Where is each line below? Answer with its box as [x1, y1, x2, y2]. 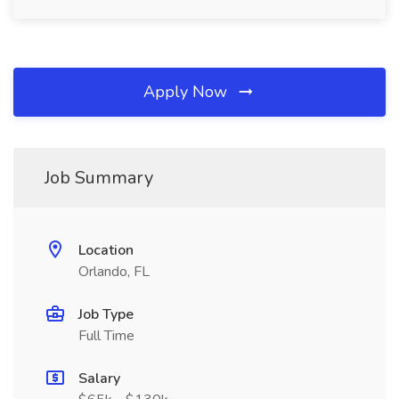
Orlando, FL [78, 262, 150, 281]
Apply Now [143, 81, 232, 102]
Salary [78, 369, 120, 388]
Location [78, 240, 134, 260]
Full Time [78, 326, 134, 346]
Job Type [78, 305, 134, 324]
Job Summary [45, 166, 153, 190]
